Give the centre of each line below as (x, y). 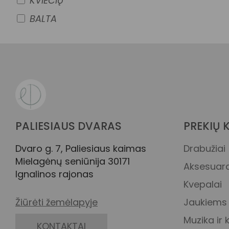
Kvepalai (202, 184)
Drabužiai (204, 148)
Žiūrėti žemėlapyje (56, 202)
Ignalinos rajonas (54, 174)
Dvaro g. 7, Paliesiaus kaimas (81, 148)
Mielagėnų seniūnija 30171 (73, 161)
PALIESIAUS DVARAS (68, 126)
